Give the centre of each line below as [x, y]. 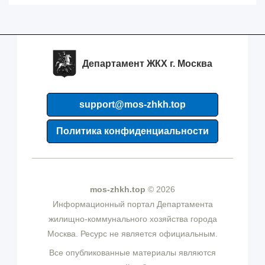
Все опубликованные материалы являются [132, 253]
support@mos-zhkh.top [132, 105]
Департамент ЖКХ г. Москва [147, 64]
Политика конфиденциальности [132, 131]
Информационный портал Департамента [132, 204]
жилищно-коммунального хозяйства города [132, 219]
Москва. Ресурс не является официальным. [132, 234]
